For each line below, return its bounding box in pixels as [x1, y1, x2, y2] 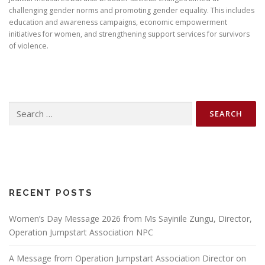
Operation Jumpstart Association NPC [9, 226, 153, 238]
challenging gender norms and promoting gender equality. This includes [9, 5, 254, 15]
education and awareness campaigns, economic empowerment [9, 17, 227, 27]
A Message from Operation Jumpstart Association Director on [9, 252, 246, 264]
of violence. [9, 40, 49, 51]
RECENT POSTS [9, 187, 93, 198]
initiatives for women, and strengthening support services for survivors [9, 28, 250, 39]
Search [8, 102, 32, 112]
